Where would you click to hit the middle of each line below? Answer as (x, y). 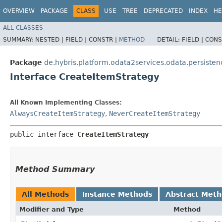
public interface (44, 134)
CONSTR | (104, 39)
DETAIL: (169, 39)
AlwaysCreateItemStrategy (57, 113)
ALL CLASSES (23, 28)
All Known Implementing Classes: (66, 102)
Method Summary (55, 169)
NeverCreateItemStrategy (155, 113)
